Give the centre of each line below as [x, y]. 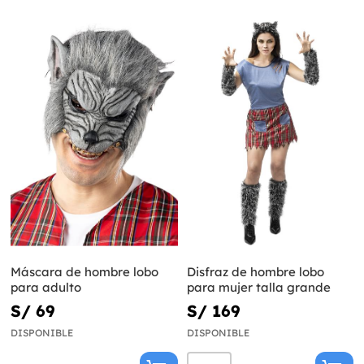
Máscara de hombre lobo [84, 271]
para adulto [46, 287]
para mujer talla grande [258, 287]
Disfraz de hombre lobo [255, 271]
